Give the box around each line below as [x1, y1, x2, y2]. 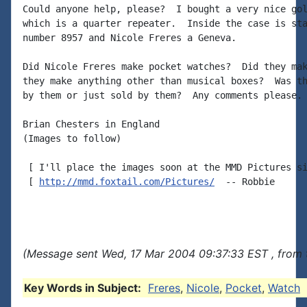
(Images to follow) [23, 133, 121, 144]
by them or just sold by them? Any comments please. [23, 90, 302, 101]
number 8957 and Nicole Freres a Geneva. [23, 32, 236, 43]
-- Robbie [214, 176, 275, 187]
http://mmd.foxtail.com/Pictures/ [39, 176, 214, 187]
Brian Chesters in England [23, 119, 160, 130]
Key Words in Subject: [24, 281, 141, 295]
